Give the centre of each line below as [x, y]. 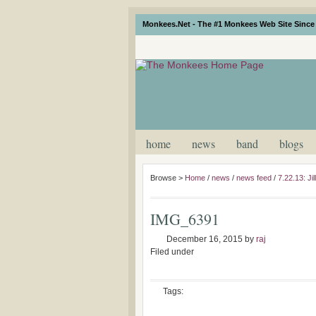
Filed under [172, 252]
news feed [254, 178]
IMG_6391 [185, 219]
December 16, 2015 [205, 239]
